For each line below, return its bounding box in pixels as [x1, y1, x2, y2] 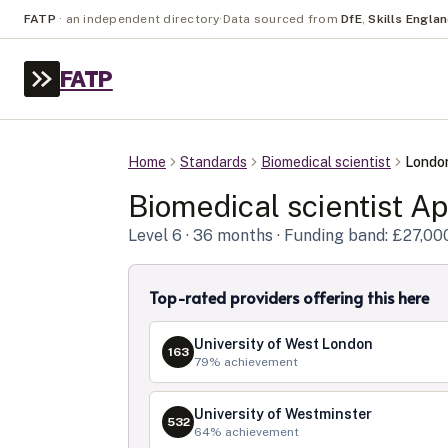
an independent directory [65, 12, 220, 26]
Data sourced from [222, 12, 338, 26]
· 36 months [182, 226, 273, 245]
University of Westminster [194, 406, 372, 422]
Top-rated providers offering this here [149, 286, 429, 308]
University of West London [194, 336, 373, 352]
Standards [180, 154, 247, 170]
